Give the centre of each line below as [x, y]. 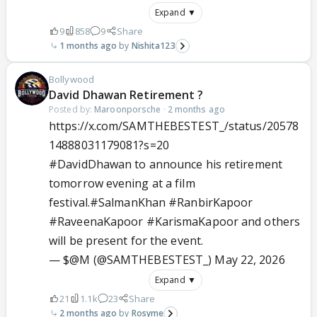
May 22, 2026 [250, 259]
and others [269, 221]
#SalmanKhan [128, 202]
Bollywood [71, 79]
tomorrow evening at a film [122, 183]
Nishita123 [153, 45]
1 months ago [88, 45]
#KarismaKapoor [192, 221]
